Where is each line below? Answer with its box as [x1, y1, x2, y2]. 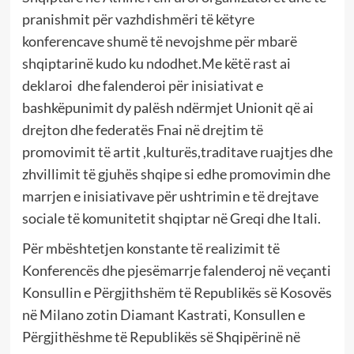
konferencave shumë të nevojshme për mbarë [21, 32, 297, 51]
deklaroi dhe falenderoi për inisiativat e [21, 77, 263, 95]
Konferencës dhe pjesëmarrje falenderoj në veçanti [21, 262, 331, 280]
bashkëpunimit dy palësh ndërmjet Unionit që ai [21, 99, 314, 117]
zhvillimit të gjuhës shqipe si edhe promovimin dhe [21, 165, 330, 183]
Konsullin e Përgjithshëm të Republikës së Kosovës [21, 284, 332, 302]
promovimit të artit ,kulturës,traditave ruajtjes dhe [21, 143, 333, 161]
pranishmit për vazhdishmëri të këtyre [21, 10, 254, 28]
